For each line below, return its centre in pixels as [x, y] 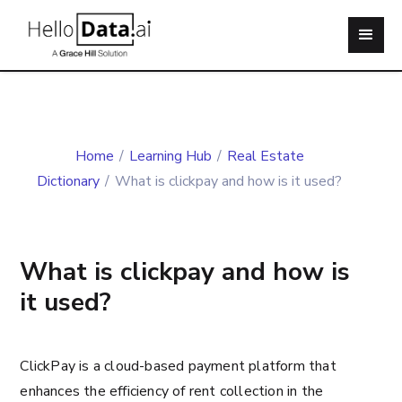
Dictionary [69, 181]
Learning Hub [170, 156]
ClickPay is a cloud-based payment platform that [178, 366]
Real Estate [265, 156]
